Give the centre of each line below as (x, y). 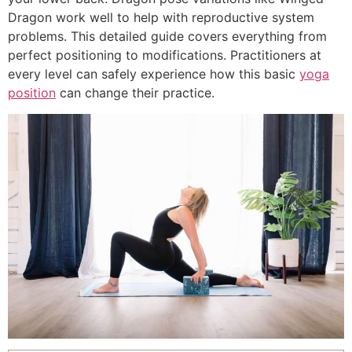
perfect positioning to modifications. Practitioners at (165, 55)
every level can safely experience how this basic (154, 74)
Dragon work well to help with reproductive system (161, 18)
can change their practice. (135, 93)
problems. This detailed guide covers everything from (167, 37)
